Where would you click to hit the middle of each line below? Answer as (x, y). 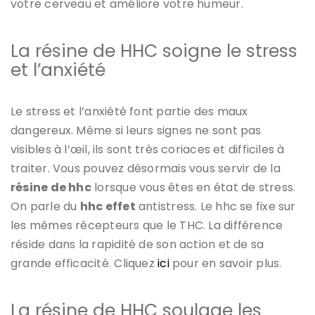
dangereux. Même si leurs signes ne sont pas (136, 130)
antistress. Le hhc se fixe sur (216, 206)
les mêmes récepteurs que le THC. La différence (147, 225)
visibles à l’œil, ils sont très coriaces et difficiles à (148, 149)
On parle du (45, 206)
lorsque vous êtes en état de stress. (193, 187)
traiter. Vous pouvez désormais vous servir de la (146, 168)
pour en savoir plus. (225, 263)
